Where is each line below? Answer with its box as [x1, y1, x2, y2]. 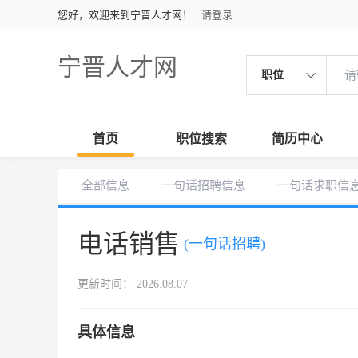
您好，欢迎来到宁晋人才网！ [58, 9, 193, 21]
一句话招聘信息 [161, 179, 245, 192]
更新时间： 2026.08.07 [78, 278, 188, 290]
